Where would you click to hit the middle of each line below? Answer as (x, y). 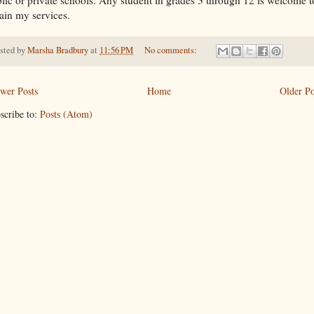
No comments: (171, 50)
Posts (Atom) (66, 114)
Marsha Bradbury (58, 50)
